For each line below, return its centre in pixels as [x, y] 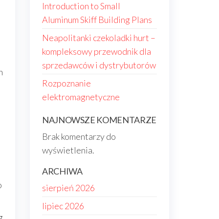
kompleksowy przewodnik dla [97, 51]
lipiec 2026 [63, 206]
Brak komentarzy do [79, 136]
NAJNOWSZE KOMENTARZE [99, 120]
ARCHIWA [62, 171]
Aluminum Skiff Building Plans [97, 20]
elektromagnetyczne [81, 97]
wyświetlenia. [68, 150]
